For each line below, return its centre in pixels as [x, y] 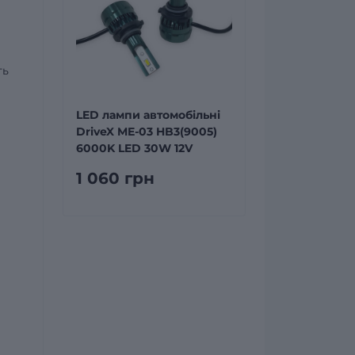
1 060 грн [115, 178]
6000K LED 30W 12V [134, 148]
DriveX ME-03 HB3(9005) [147, 132]
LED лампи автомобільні [148, 115]
